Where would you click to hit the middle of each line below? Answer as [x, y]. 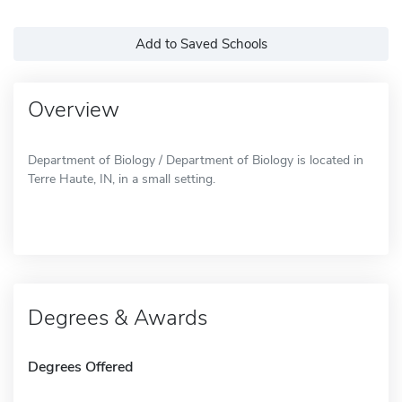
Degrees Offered [80, 367]
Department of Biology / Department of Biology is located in [196, 160]
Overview [74, 109]
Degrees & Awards [118, 317]
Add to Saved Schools [201, 44]
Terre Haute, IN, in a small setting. [122, 179]
